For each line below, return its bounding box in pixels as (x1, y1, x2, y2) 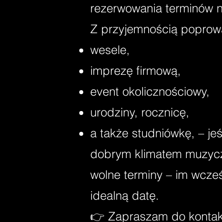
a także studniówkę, (90, 126, 195, 140)
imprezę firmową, (90, 63, 181, 78)
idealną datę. (90, 188, 159, 203)
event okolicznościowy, (90, 84, 210, 99)
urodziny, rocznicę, (90, 105, 189, 119)
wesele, (90, 43, 130, 57)
